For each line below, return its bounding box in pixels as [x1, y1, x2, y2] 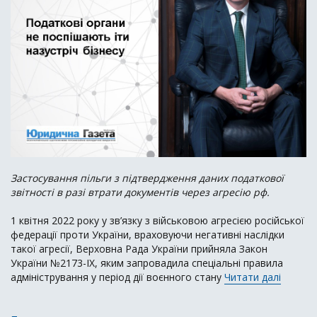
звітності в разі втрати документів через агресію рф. [11, 185, 270, 199]
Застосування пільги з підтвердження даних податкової [11, 171, 284, 185]
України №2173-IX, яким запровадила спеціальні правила [11, 255, 283, 270]
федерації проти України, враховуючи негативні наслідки [11, 227, 284, 241]
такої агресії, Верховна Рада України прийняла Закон [11, 241, 267, 255]
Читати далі [224, 270, 281, 284]
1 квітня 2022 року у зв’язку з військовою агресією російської [11, 213, 304, 227]
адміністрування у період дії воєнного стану [11, 270, 224, 284]
